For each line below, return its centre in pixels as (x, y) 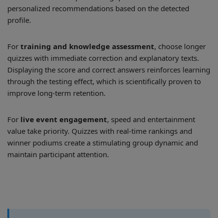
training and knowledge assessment (87, 46)
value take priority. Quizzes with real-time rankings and (100, 131)
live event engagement (64, 119)
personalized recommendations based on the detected (98, 8)
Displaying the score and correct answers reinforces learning (109, 70)
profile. (19, 20)
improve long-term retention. (56, 93)
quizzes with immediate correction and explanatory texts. (103, 58)
